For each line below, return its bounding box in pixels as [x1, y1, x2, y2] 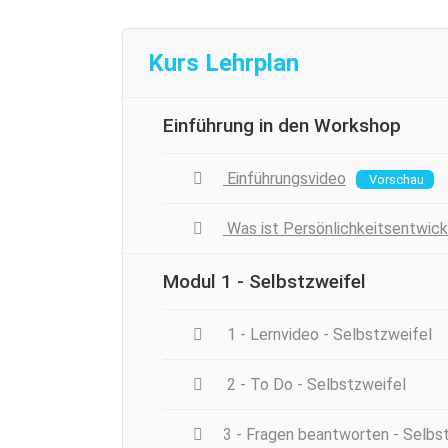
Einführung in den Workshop [163, 113, 401, 137]
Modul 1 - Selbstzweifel [163, 269, 366, 293]
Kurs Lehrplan [148, 48, 299, 77]
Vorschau [366, 171, 424, 187]
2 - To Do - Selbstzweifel [223, 374, 406, 394]
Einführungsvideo [223, 168, 346, 188]
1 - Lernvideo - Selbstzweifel [223, 324, 432, 344]
